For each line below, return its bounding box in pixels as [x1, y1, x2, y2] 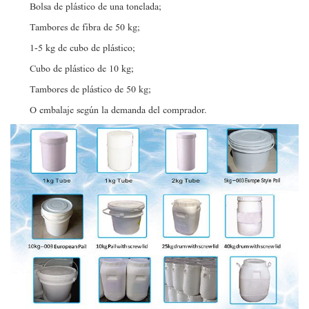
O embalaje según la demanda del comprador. [30, 105, 207, 116]
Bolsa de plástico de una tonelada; [30, 1, 161, 12]
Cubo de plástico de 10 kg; [30, 63, 134, 74]
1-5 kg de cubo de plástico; [30, 43, 135, 54]
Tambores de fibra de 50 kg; [30, 22, 140, 33]
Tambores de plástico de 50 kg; [30, 84, 151, 95]
